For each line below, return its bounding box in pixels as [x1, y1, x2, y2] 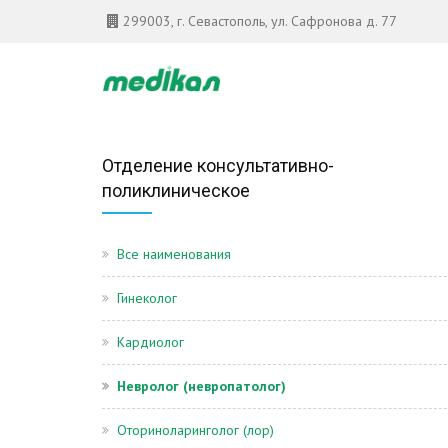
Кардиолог [117, 333, 184, 351]
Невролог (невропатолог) [117, 377, 286, 395]
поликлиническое [102, 180, 250, 201]
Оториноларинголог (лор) [117, 421, 274, 439]
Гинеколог [117, 289, 177, 307]
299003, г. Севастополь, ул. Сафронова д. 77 [119, 12, 397, 30]
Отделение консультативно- [102, 155, 334, 176]
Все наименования [117, 245, 231, 263]
